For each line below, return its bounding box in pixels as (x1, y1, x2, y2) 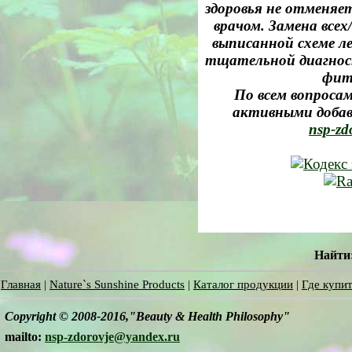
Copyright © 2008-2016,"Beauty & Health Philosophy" (5, 310, 290, 323)
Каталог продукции (193, 278, 293, 291)
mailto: (5, 330, 45, 343)
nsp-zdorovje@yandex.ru (45, 330, 180, 343)
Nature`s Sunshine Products (49, 278, 185, 291)
